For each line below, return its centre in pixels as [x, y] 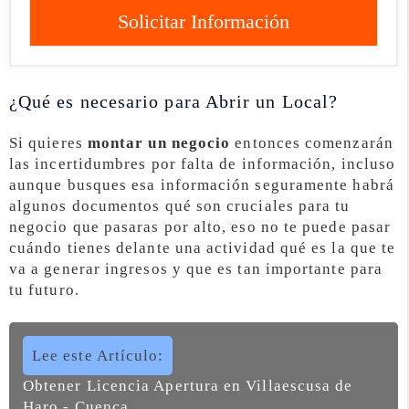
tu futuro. [44, 290]
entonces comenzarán [312, 143]
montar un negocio [159, 143]
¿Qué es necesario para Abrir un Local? [174, 102]
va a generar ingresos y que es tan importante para [196, 269]
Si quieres [48, 143]
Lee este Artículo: [98, 355]
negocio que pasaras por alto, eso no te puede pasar [200, 227]
